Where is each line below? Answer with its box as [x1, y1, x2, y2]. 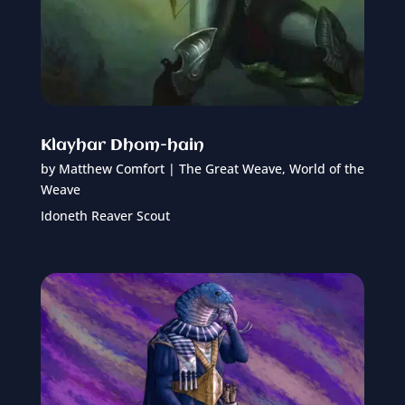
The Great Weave [178, 160, 282, 178]
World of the [288, 160, 364, 178]
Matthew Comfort [58, 160, 165, 178]
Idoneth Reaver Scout [40, 207, 170, 225]
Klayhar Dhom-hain [40, 137, 204, 155]
